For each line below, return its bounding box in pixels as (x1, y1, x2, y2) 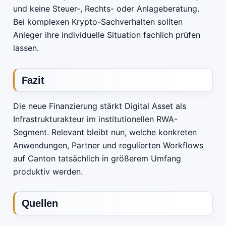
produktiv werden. (13, 166, 83, 177)
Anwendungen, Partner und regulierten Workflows (13, 140, 203, 150)
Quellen (21, 198, 58, 209)
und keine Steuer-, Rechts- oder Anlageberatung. (13, 4, 199, 14)
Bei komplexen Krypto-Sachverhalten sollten (13, 17, 183, 27)
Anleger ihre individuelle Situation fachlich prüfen (13, 30, 200, 40)
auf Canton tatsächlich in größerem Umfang (13, 153, 181, 163)
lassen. (13, 43, 39, 53)
